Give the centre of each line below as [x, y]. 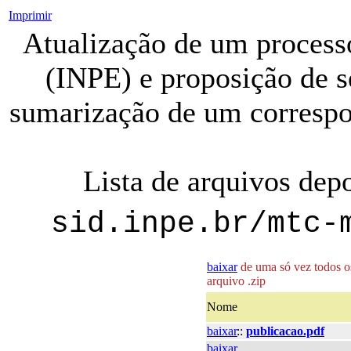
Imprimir [30, 15]
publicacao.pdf [285, 331]
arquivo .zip [236, 281]
